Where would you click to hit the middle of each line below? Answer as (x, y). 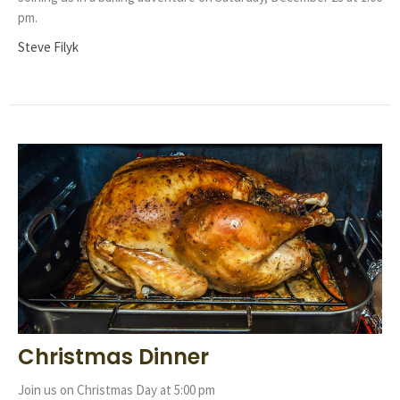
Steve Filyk (48, 46)
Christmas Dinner (113, 356)
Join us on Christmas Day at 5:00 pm (117, 389)
